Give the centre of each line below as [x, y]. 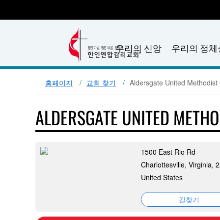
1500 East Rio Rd [168, 152]
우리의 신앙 [138, 48]
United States [162, 177]
